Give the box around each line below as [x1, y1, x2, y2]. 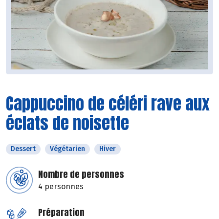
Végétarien [50, 145, 85, 153]
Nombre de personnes [38, 168, 124, 181]
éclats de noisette [6, 110, 129, 136]
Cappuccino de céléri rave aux [6, 91, 210, 116]
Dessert [11, 145, 36, 153]
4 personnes [38, 182, 84, 192]
